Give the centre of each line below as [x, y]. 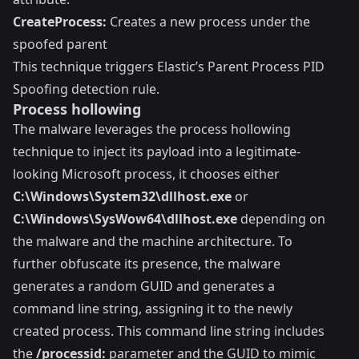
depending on [281, 219]
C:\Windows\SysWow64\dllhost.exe [125, 219]
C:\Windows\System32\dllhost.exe [122, 197]
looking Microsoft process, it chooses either [146, 174]
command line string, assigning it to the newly [153, 309]
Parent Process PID [266, 67]
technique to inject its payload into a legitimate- [157, 152]
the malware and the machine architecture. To [153, 242]
